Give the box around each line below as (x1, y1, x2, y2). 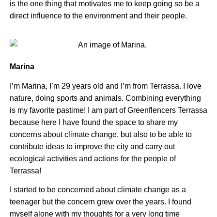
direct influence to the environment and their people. (10, 11, 187, 20)
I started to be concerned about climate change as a (10, 186, 186, 194)
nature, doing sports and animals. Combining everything (10, 93, 201, 102)
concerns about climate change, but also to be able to (10, 130, 192, 139)
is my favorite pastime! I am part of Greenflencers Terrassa (10, 106, 207, 114)
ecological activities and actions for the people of (10, 154, 176, 163)
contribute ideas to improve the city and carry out (10, 142, 175, 151)
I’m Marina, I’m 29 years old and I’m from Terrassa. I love (10, 81, 201, 90)
